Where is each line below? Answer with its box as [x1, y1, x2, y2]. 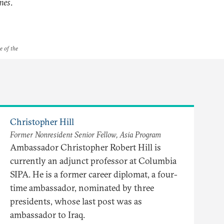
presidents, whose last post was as [10, 195, 142, 207]
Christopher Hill [10, 116, 74, 128]
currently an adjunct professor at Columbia [10, 155, 176, 167]
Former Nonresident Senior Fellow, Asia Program [10, 129, 161, 140]
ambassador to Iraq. [10, 209, 85, 221]
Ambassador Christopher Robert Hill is [10, 141, 161, 153]
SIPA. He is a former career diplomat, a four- [10, 168, 177, 180]
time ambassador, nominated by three [10, 182, 154, 194]
